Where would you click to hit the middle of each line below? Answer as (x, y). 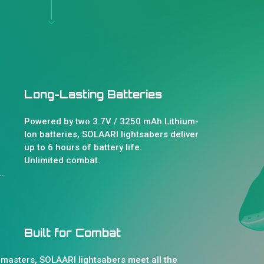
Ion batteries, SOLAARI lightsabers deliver (111, 134)
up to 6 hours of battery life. (83, 147)
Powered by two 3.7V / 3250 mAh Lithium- (111, 121)
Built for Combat (72, 233)
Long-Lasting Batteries (93, 94)
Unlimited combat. (62, 160)
